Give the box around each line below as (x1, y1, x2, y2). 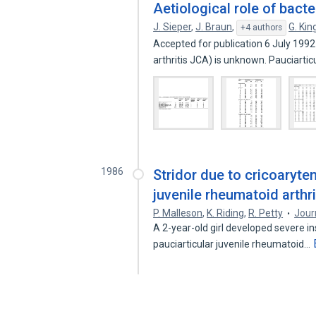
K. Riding (207, 207, 245, 219)
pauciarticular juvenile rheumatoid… (153, 238, 313, 250)
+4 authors (241, 23, 283, 32)
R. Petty (248, 207, 284, 219)
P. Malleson (153, 207, 203, 219)
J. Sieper (153, 21, 192, 32)
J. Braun (195, 21, 233, 32)
